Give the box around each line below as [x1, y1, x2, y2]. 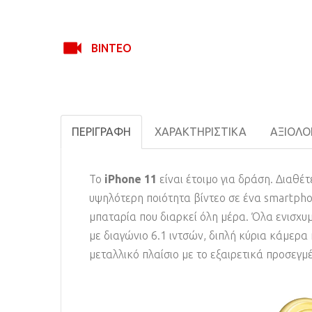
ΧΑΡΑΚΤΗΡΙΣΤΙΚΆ [155, 125, 247, 138]
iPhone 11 [102, 172, 157, 185]
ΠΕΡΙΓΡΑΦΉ [72, 125, 131, 138]
